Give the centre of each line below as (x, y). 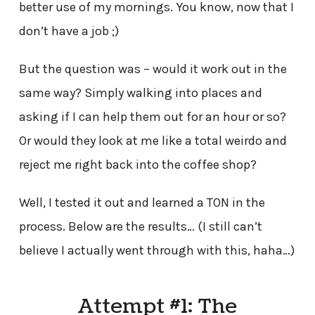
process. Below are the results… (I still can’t (140, 226)
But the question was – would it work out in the (153, 69)
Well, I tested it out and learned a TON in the (142, 202)
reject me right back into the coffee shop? (137, 164)
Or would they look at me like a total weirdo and (153, 140)
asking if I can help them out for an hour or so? (152, 116)
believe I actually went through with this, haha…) (156, 250)
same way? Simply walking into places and (140, 92)
